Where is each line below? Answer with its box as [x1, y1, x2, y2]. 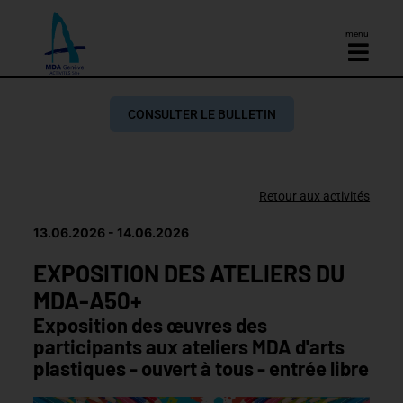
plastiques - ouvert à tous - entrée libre [32, 355, 369, 380]
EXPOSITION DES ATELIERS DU [32, 258, 345, 287]
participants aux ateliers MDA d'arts [32, 334, 345, 358]
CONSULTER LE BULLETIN [127, 106, 276, 121]
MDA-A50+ [32, 285, 142, 314]
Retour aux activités [259, 188, 371, 203]
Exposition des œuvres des [32, 312, 267, 336]
